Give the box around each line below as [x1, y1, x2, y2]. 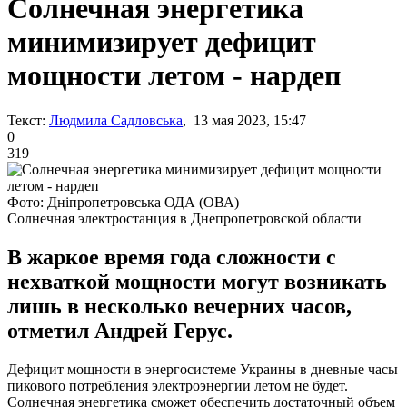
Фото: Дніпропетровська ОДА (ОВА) [7, 194, 239, 210]
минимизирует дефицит [7, 25, 316, 59]
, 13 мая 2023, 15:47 [183, 112, 306, 128]
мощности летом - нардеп [7, 59, 341, 93]
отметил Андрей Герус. [7, 318, 233, 342]
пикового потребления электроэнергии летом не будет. [7, 377, 348, 393]
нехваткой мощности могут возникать [7, 269, 387, 293]
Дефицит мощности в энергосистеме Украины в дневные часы [7, 361, 398, 377]
